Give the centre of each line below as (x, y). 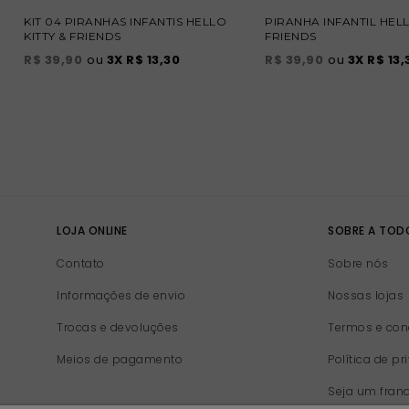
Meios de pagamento (120, 360)
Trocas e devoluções (118, 328)
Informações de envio (121, 296)
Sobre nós (358, 264)
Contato (81, 264)
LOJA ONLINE (92, 231)
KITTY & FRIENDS (73, 37)
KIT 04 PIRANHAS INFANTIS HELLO (125, 22)
